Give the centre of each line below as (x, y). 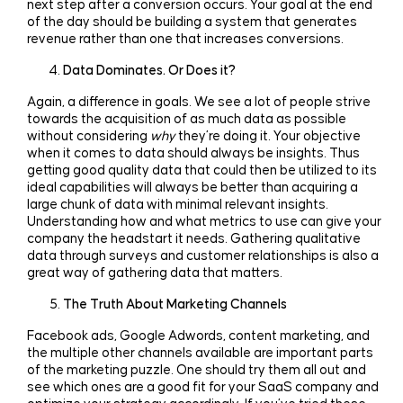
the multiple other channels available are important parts (200, 353)
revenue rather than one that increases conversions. (185, 39)
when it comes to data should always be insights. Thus (193, 153)
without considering (88, 136)
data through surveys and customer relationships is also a (202, 255)
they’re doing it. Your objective (268, 136)
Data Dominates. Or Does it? (149, 70)
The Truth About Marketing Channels (175, 304)
